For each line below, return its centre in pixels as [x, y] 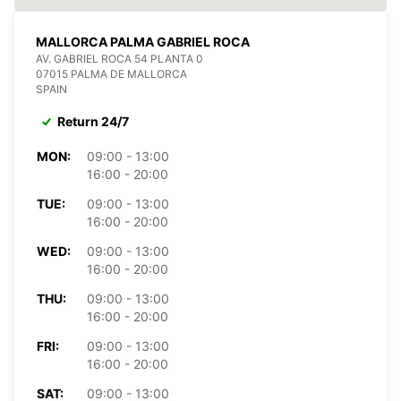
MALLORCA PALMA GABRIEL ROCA [143, 41]
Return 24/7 [93, 121]
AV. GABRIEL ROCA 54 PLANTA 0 [119, 58]
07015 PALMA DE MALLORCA [111, 73]
